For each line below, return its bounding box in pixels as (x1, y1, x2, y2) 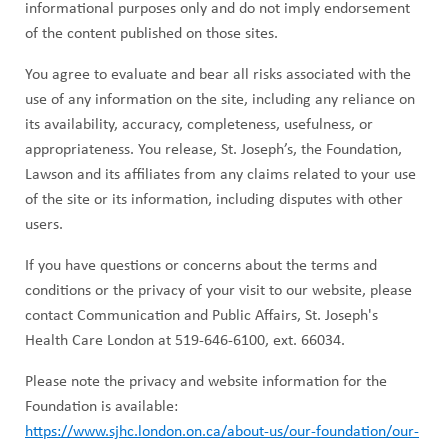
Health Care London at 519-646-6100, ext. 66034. (25, 332, 345, 349)
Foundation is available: (25, 398, 178, 415)
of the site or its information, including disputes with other (25, 191, 403, 208)
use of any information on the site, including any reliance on (25, 91, 415, 108)
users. (25, 216, 63, 233)
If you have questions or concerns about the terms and (25, 257, 377, 274)
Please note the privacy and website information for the (25, 373, 387, 390)
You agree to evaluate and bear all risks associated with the (25, 66, 411, 83)
